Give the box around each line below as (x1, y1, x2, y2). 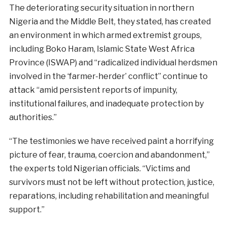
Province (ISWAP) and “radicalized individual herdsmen (9, 57, 217, 67)
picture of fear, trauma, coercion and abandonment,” (9, 149, 210, 160)
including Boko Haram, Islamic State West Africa (9, 44, 195, 54)
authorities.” (9, 112, 57, 122)
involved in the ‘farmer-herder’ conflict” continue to (9, 71, 208, 81)
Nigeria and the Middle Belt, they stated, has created (9, 16, 211, 26)
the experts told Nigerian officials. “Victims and (9, 163, 190, 173)
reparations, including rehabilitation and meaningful (9, 191, 209, 201)
